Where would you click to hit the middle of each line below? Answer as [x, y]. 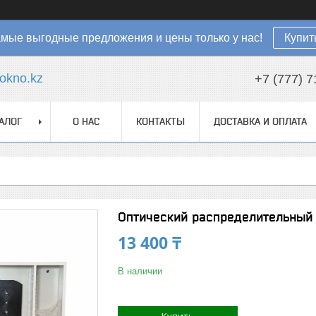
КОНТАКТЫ [160, 121]
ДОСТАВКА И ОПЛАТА [260, 121]
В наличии [140, 271]
